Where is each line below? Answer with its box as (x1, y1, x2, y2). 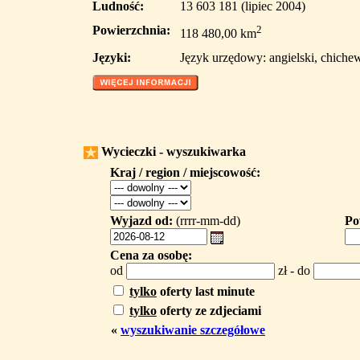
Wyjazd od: (110, 214, 173, 227)
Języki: (92, 51, 131, 64)
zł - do (275, 264, 313, 277)
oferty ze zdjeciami (157, 304, 261, 317)
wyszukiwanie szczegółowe (121, 323, 265, 337)
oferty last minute (157, 284, 255, 298)
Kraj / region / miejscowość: (110, 166, 260, 179)
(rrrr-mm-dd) (176, 214, 240, 227)
